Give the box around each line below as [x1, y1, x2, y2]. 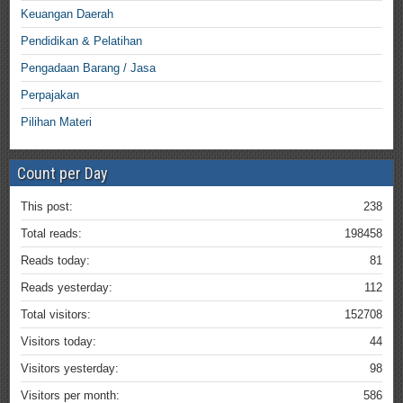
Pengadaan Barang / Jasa [21, 61, 156, 76]
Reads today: [21, 254, 90, 268]
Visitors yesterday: [21, 362, 119, 376]
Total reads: [21, 227, 82, 241]
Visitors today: [21, 335, 96, 349]
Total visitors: [21, 308, 91, 322]
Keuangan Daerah [21, 7, 113, 22]
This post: [21, 200, 73, 214]
